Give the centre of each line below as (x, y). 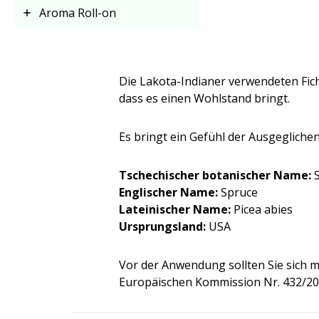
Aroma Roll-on (78, 13)
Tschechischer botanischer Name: (215, 175)
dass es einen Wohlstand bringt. (204, 98)
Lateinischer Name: (175, 209)
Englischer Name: (168, 192)
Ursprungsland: (162, 226)
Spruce (238, 192)
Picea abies (262, 209)
